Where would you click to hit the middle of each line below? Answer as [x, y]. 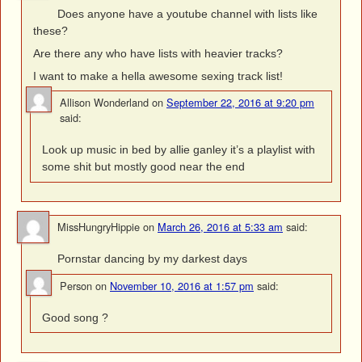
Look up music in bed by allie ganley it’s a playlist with [179, 150]
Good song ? [76, 317]
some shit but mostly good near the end [144, 167]
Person [76, 285]
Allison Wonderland [104, 103]
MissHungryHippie [99, 227]
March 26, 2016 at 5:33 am [220, 227]
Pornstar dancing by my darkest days [152, 259]
